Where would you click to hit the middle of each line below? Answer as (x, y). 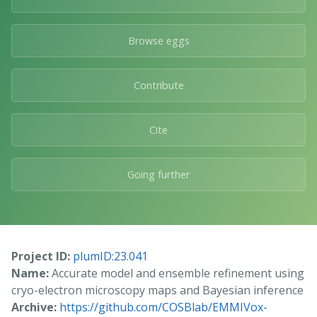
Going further (158, 174)
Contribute (158, 85)
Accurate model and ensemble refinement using (177, 273)
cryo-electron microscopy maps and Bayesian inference (157, 290)
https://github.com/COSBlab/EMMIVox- (163, 307)
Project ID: (41, 256)
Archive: (34, 307)
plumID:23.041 (110, 256)
